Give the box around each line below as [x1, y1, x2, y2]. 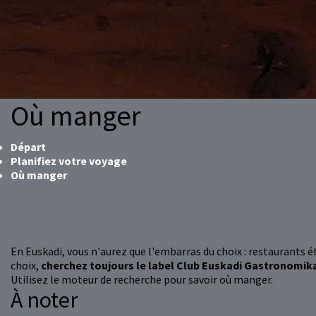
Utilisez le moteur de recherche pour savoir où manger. [11, 272, 273, 287]
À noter [11, 286, 78, 315]
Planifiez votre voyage [11, 154, 127, 169]
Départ [11, 140, 46, 154]
